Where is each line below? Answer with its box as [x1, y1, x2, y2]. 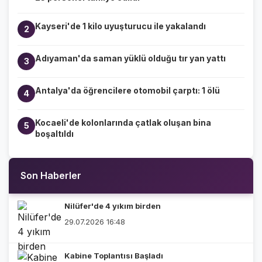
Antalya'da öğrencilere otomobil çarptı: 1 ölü [35, 85, 220, 95]
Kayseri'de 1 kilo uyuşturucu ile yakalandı [35, 20, 206, 31]
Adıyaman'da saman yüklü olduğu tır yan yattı [35, 53, 226, 63]
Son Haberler [20, 169, 81, 181]
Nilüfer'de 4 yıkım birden [64, 201, 161, 211]
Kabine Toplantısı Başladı [64, 250, 163, 260]
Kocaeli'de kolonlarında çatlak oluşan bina [35, 117, 211, 127]
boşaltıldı [35, 128, 74, 139]
